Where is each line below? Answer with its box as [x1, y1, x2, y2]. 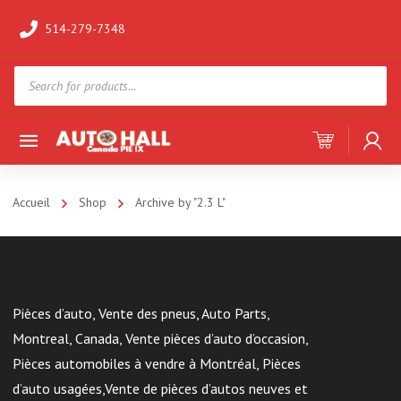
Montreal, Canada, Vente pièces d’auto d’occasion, [13, 329, 308, 347]
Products [12, 67, 65, 85]
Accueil [13, 194, 50, 210]
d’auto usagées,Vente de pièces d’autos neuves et [13, 380, 308, 397]
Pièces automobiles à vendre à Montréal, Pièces [13, 354, 301, 372]
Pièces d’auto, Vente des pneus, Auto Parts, [13, 304, 269, 322]
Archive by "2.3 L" [135, 194, 226, 210]
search [12, 92, 50, 110]
